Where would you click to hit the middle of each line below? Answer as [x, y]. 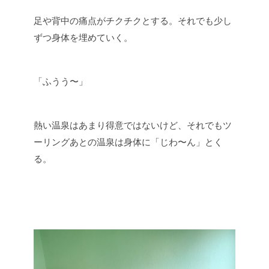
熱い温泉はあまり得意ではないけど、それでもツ [133, 125]
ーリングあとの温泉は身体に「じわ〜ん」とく [128, 142]
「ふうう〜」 [61, 81]
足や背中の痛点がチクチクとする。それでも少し [133, 21]
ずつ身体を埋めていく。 [83, 38]
